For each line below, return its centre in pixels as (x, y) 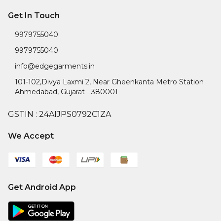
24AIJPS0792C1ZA (75, 114)
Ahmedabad (36, 92)
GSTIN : (23, 114)
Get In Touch (34, 15)
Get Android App (42, 187)
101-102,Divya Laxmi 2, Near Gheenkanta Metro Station (109, 82)
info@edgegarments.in (55, 66)
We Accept (31, 136)
